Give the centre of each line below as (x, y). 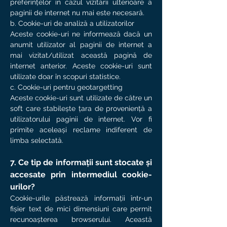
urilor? (23, 187)
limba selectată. (37, 140)
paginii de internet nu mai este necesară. (77, 13)
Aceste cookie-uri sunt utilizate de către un (81, 98)
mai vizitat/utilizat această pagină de (81, 55)
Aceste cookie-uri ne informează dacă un (81, 34)
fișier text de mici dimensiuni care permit (81, 209)
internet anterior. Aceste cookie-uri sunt (81, 66)
